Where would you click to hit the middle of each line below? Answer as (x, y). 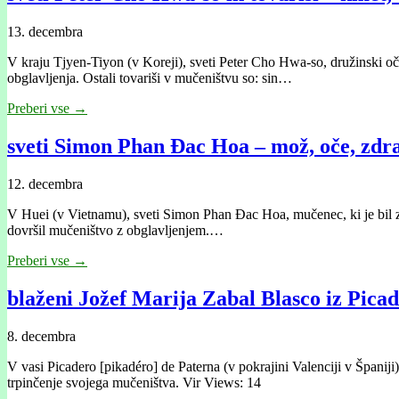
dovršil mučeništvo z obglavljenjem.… (115, 230)
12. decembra (45, 183)
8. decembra (41, 336)
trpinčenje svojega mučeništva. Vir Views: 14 (134, 382)
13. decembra (45, 32)
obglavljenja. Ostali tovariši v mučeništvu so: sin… (150, 78)
